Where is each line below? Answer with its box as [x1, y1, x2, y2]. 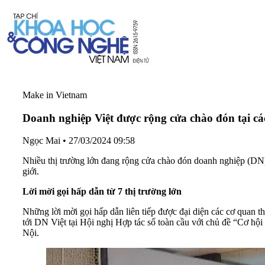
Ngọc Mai [22, 135, 60, 146]
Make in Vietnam [22, 90, 87, 100]
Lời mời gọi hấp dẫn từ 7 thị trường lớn [22, 186, 182, 197]
